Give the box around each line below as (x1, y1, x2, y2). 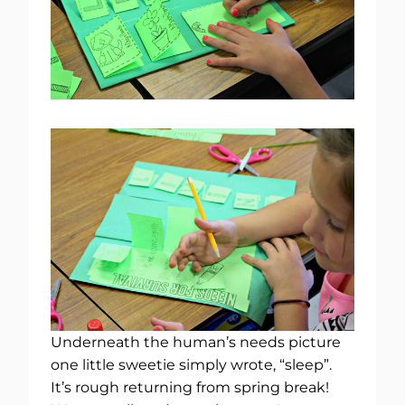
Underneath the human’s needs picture (51, 334, 341, 352)
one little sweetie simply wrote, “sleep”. (51, 356, 335, 374)
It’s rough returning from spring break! (51, 379, 333, 397)
